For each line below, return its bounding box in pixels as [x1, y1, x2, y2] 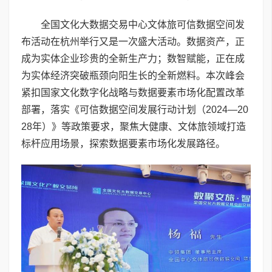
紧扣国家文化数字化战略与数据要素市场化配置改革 [21, 87, 245, 98]
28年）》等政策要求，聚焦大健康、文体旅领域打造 [21, 121, 246, 132]
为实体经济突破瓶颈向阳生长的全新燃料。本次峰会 [21, 70, 245, 81]
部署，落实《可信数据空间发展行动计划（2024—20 [21, 104, 248, 115]
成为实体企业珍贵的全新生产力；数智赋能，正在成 [21, 53, 245, 64]
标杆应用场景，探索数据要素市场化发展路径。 [21, 138, 225, 149]
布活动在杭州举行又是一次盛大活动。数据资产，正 [21, 36, 245, 47]
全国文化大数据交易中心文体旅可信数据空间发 [41, 19, 245, 30]
